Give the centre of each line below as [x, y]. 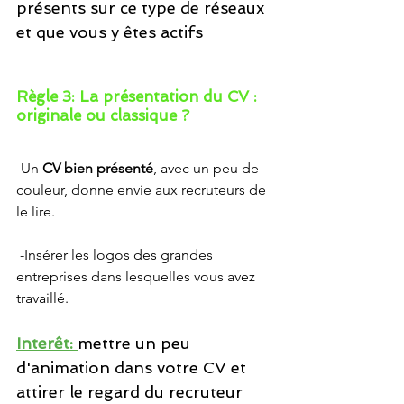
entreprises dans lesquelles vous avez [138, 276]
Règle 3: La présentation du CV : [139, 96]
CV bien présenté [98, 168]
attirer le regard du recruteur [129, 392]
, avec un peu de [208, 168]
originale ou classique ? [105, 115]
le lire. [37, 211]
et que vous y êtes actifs [112, 32]
